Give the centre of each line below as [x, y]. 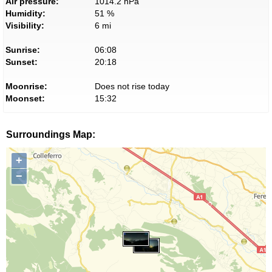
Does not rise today [132, 87]
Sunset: [22, 62]
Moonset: [25, 99]
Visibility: [25, 26]
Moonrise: [26, 87]
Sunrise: [23, 50]
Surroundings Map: [51, 135]
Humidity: [25, 14]
